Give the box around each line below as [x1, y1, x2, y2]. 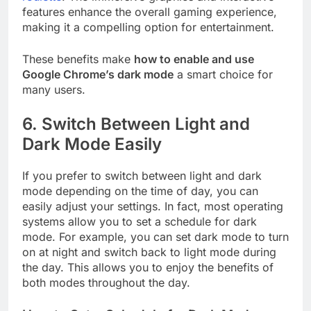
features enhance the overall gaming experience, [22, 5, 277, 19]
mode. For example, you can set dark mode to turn [22, 230, 289, 244]
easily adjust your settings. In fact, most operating [22, 199, 283, 214]
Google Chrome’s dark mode [22, 67, 174, 82]
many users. [22, 83, 85, 97]
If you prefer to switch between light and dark [22, 169, 262, 183]
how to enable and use [134, 52, 254, 67]
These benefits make [22, 52, 134, 67]
